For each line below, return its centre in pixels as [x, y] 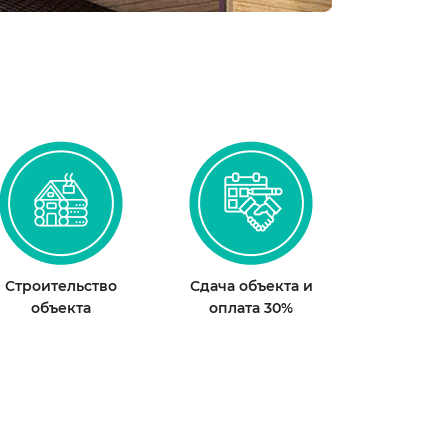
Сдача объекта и [251, 286]
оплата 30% [251, 308]
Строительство [61, 286]
